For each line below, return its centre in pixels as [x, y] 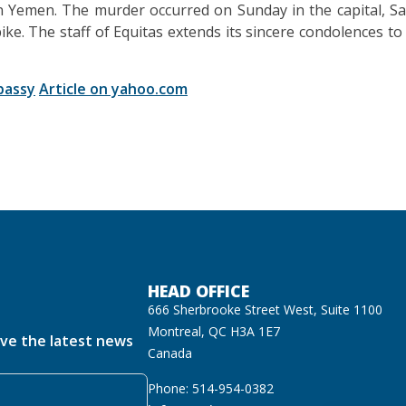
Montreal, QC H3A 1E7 [214, 332]
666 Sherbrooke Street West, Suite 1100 [266, 310]
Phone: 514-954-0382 [211, 388]
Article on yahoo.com [113, 88]
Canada [170, 353]
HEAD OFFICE [199, 291]
